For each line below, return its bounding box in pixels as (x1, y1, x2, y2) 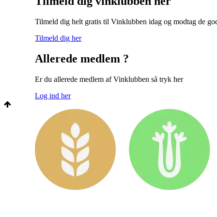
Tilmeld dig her (35, 33, 81, 42)
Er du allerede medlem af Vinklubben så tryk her (35, 75, 183, 83)
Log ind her (35, 91, 71, 100)
